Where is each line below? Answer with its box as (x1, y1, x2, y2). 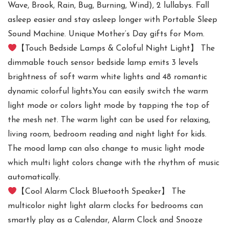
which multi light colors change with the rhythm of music (8, 159, 219, 168)
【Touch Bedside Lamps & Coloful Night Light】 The (17, 44, 215, 53)
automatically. (8, 173, 60, 182)
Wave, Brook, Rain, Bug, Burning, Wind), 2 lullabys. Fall (8, 2, 209, 10)
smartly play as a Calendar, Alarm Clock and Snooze (8, 216, 202, 225)
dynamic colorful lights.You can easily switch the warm (8, 87, 208, 96)
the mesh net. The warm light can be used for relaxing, (8, 116, 210, 125)
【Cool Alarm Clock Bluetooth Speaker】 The (17, 188, 186, 196)
